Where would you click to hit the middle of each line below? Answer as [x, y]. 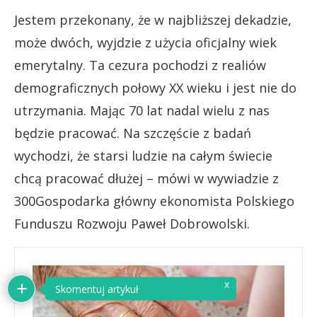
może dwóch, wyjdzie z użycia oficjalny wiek [145, 42]
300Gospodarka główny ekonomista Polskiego [154, 201]
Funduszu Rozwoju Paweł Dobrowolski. [132, 223]
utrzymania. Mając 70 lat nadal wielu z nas [142, 110]
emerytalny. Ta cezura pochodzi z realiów [140, 65]
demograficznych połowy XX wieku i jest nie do [155, 87]
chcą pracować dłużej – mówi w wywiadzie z [146, 178]
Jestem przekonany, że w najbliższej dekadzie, [153, 19]
